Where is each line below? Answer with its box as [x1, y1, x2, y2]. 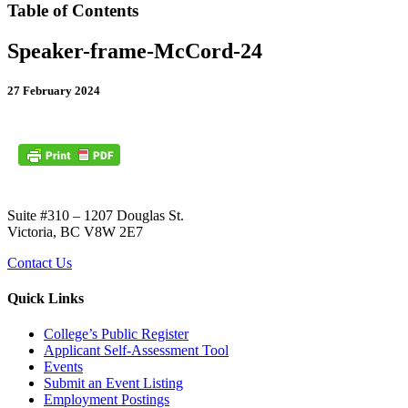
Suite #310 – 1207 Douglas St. [7, 207, 184, 223]
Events [44, 359, 83, 375]
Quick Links [7, 290, 84, 306]
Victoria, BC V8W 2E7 [7, 223, 143, 240]
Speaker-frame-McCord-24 [7, 38, 262, 63]
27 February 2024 [7, 83, 100, 97]
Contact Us [7, 254, 72, 270]
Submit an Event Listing [44, 375, 183, 392]
